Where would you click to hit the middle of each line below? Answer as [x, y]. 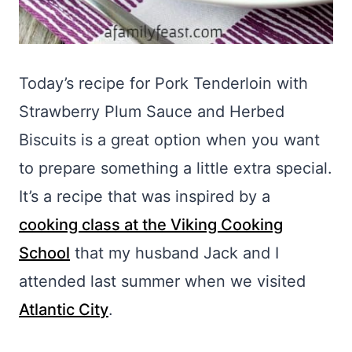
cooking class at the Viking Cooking [151, 225]
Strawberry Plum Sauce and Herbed [152, 112]
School [44, 253]
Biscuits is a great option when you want [169, 140]
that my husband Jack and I [174, 253]
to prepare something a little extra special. [176, 168]
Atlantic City [64, 310]
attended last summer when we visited [162, 281]
